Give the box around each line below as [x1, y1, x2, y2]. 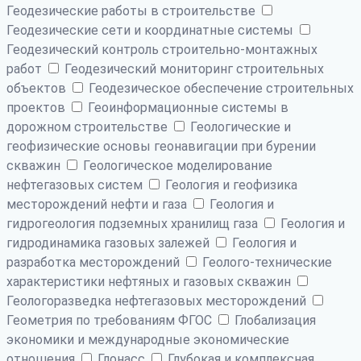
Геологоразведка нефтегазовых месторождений [6, 293, 309, 309]
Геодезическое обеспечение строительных [85, 80, 354, 96]
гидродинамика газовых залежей [6, 234, 213, 251]
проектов [6, 99, 68, 115]
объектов [6, 80, 69, 96]
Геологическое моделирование [80, 157, 272, 173]
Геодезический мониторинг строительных [61, 60, 324, 77]
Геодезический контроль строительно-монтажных [6, 41, 317, 57]
